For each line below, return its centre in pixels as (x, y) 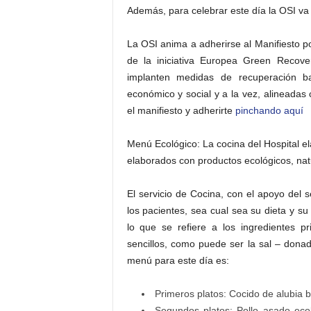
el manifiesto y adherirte (181, 110)
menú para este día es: (178, 260)
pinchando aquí (269, 110)
